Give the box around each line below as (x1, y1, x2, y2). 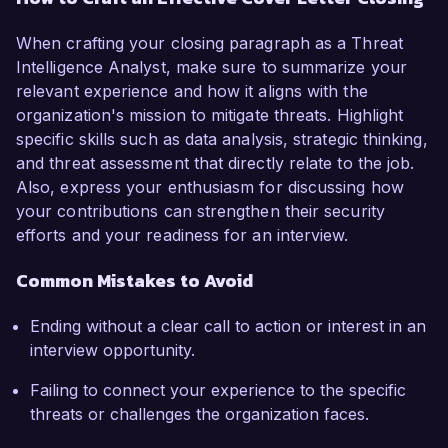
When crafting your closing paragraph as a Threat (16, 33, 403, 54)
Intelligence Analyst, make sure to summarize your (16, 57, 407, 78)
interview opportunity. (30, 340, 195, 361)
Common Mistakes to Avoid (16, 267, 253, 295)
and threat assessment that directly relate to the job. (16, 153, 415, 174)
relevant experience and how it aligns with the (16, 81, 368, 102)
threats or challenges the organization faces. (30, 404, 369, 425)
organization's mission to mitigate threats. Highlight (16, 105, 404, 126)
